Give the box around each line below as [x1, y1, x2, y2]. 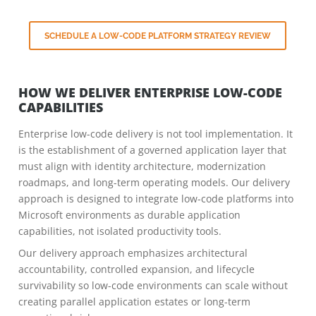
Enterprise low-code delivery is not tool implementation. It [18, 127, 293, 140]
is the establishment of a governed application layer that [18, 143, 286, 157]
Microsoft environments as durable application [18, 208, 241, 221]
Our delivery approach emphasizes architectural [18, 246, 248, 260]
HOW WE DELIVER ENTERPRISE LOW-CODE [18, 84, 282, 101]
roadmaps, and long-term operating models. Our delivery [18, 176, 290, 189]
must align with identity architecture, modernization [18, 159, 266, 173]
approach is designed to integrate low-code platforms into [18, 192, 293, 205]
